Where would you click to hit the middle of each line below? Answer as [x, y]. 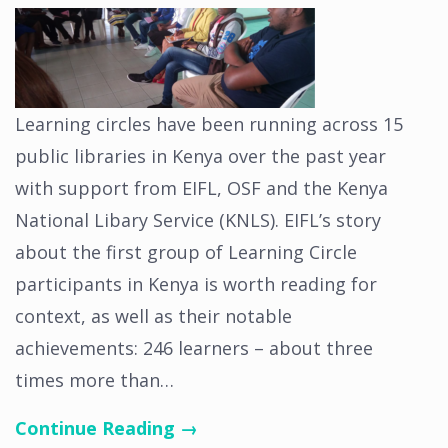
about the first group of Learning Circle [186, 252]
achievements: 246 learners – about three [194, 348]
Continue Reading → [106, 428]
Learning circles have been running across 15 [209, 124]
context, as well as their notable [153, 316]
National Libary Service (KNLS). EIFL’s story [198, 220]
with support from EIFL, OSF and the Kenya [201, 188]
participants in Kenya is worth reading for [196, 284]
